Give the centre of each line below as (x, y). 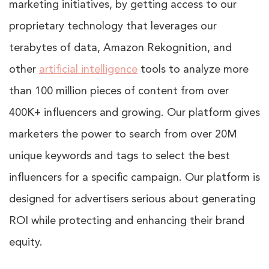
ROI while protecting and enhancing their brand (127, 221)
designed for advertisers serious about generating (132, 200)
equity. (26, 243)
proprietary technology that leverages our (113, 27)
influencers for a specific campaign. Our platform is (134, 178)
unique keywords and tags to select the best (119, 156)
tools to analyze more (193, 70)
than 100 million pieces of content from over (119, 92)
